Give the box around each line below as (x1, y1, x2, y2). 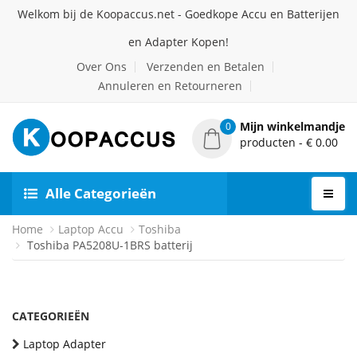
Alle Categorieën (45, 184, 156, 202)
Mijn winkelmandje (240, 119, 345, 134)
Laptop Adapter (23, 336, 106, 351)
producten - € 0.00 (240, 135, 338, 150)
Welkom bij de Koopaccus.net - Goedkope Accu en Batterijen (18, 6, 339, 22)
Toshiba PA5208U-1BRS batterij (24, 237, 193, 253)
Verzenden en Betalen (146, 59, 265, 74)
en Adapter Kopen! (128, 34, 229, 49)
